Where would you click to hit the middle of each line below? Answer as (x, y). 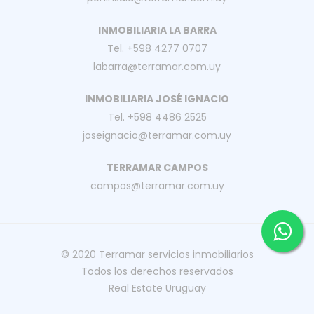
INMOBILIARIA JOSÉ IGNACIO (157, 98)
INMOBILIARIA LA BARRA (157, 30)
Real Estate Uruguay (157, 288)
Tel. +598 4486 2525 (157, 117)
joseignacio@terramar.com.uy (157, 135)
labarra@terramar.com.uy (157, 66)
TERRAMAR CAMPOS (157, 167)
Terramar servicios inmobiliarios (176, 254)
